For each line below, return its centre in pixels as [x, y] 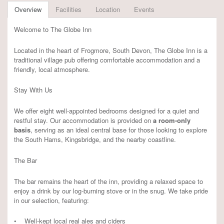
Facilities [68, 9]
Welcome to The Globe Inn [53, 29]
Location [108, 9]
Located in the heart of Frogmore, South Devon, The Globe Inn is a [111, 50]
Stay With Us [33, 90]
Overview [28, 9]
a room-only [172, 120]
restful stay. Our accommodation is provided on [83, 120]
